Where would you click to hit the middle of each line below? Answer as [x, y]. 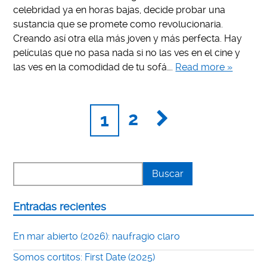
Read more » [204, 67]
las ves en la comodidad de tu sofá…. [94, 67]
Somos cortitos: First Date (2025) [84, 257]
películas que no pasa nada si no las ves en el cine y [127, 52]
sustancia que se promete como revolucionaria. [118, 24]
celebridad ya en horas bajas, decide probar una [119, 10]
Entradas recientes [60, 207]
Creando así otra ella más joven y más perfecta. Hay [128, 38]
